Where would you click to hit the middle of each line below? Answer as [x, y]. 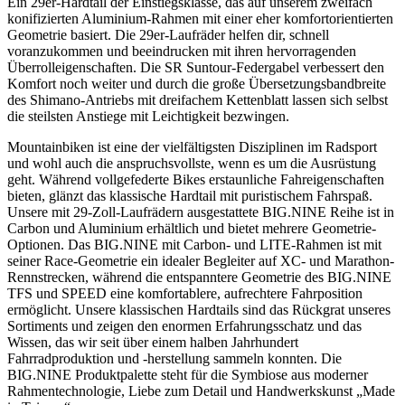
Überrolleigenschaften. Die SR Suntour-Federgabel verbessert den [196, 68]
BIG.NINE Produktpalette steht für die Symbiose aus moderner [188, 375]
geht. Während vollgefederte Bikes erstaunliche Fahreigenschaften [196, 180]
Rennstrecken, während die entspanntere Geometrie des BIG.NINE [199, 278]
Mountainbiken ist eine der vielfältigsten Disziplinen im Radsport [192, 147]
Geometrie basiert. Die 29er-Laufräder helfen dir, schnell [168, 35]
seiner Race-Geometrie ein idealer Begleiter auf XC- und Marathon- [201, 261]
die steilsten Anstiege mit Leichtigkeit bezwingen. [148, 117]
